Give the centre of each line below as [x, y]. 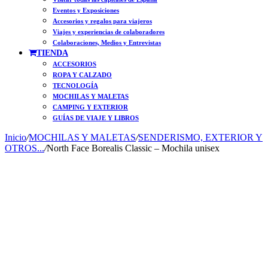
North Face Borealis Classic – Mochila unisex [133, 148]
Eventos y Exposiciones [86, 10]
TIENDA [52, 53]
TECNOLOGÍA [75, 86]
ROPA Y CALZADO [82, 75]
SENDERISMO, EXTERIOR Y [200, 137]
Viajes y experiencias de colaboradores [109, 32]
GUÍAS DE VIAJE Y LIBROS [96, 118]
